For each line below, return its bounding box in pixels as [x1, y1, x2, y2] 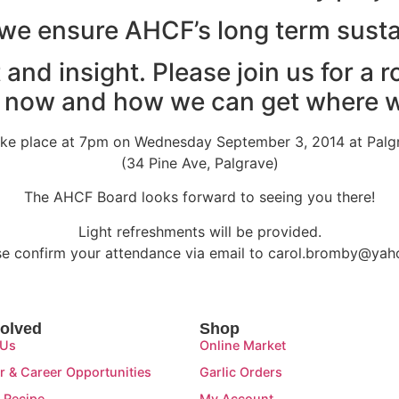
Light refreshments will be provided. [77, 222, 322, 240]
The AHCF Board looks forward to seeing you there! [24, 188, 375, 207]
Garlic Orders [199, 364, 282, 380]
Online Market [199, 338, 286, 354]
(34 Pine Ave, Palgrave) [120, 153, 279, 172]
